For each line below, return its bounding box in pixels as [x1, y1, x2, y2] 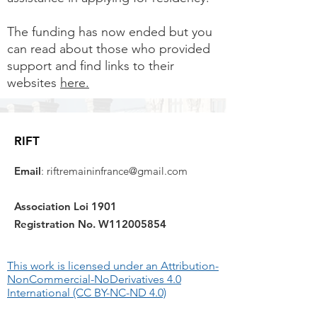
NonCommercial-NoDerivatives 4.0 [7, 272, 181, 286]
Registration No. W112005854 [14, 217, 169, 231]
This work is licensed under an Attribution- [7, 259, 219, 272]
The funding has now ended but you [7, 24, 212, 40]
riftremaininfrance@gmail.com [47, 164, 188, 178]
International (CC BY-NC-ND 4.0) [7, 286, 166, 299]
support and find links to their [7, 58, 174, 74]
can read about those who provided [7, 41, 210, 57]
